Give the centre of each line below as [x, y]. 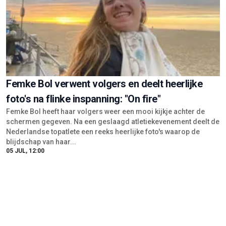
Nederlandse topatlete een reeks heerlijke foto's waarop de [103, 131]
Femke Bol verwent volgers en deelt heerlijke [104, 83]
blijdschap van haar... [41, 142]
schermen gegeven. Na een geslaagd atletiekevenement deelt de [113, 121]
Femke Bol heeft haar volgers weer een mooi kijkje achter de [105, 111]
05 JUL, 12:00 [25, 151]
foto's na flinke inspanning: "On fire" [83, 99]
